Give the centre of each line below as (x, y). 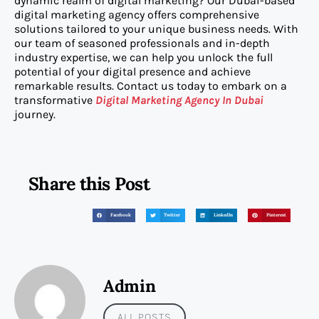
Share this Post (89, 183)
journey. (35, 115)
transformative (55, 100)
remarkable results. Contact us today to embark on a (151, 86)
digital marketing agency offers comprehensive (137, 15)
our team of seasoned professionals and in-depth (142, 43)
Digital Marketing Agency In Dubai (179, 100)
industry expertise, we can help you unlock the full (143, 58)
